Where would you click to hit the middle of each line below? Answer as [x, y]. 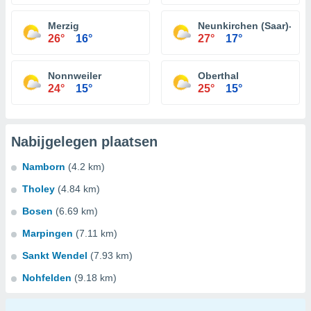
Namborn [44, 167]
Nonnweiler [75, 76]
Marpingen [48, 233]
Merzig [64, 26]
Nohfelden [47, 278]
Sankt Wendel [55, 255]
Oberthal [218, 76]
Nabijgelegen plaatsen [84, 142]
